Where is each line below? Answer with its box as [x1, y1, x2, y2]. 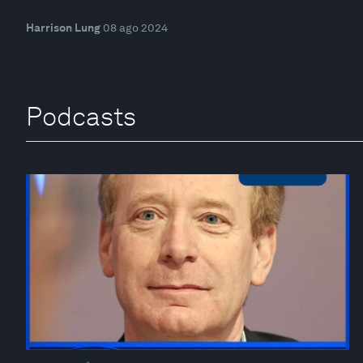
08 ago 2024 [103, 20, 168, 34]
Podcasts [26, 100, 136, 132]
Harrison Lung [26, 20, 100, 34]
